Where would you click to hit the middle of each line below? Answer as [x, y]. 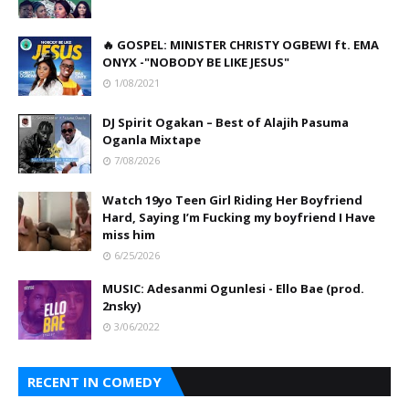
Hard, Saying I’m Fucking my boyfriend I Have [239, 217]
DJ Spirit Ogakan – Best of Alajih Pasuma [225, 122]
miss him [129, 234]
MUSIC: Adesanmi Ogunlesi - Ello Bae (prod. [233, 288]
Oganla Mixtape [152, 139]
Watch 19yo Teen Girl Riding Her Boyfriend [232, 199]
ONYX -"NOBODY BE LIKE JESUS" [196, 62]
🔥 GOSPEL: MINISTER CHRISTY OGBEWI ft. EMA [241, 44]
